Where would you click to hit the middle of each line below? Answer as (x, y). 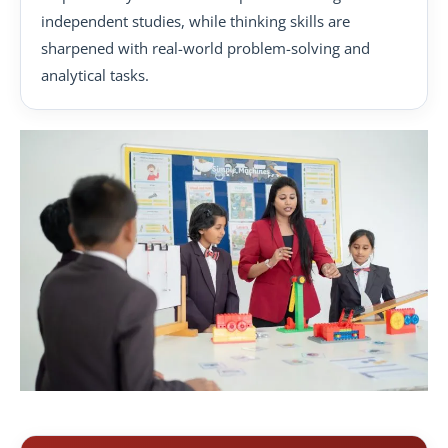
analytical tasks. (95, 74)
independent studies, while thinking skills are (195, 20)
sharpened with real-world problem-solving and (205, 47)
